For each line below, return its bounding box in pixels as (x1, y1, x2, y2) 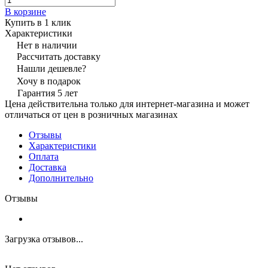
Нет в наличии (17, 39, 77, 50)
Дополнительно (29, 172, 93, 183)
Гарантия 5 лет (17, 87, 78, 98)
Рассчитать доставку (17, 51, 100, 62)
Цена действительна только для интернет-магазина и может (5, 98, 249, 109)
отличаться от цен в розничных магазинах (5, 109, 178, 120)
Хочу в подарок (17, 75, 81, 86)
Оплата (29, 151, 59, 162)
